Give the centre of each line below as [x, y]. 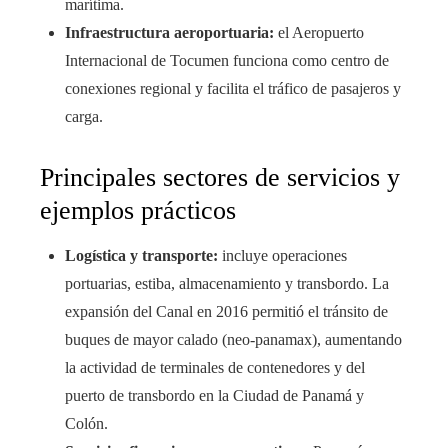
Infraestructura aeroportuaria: [169, 32]
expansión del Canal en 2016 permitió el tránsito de [226, 311]
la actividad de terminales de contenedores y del [215, 367]
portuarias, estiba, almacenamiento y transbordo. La [227, 283]
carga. [84, 116]
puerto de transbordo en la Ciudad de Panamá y [214, 395]
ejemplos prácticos [138, 210]
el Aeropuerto [319, 32]
